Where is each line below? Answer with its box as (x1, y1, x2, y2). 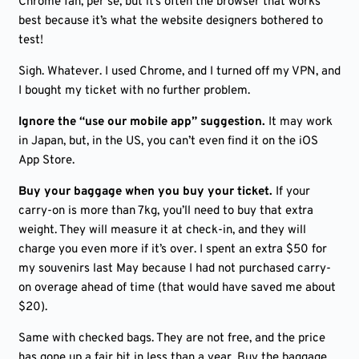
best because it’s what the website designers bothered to (18, 14, 323, 29)
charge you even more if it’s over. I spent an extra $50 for (18, 242, 327, 257)
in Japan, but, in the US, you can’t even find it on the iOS (18, 134, 318, 149)
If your (272, 184, 310, 200)
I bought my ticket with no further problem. (18, 83, 250, 99)
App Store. (18, 153, 75, 168)
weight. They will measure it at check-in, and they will (18, 223, 306, 238)
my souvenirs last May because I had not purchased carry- (18, 261, 331, 276)
